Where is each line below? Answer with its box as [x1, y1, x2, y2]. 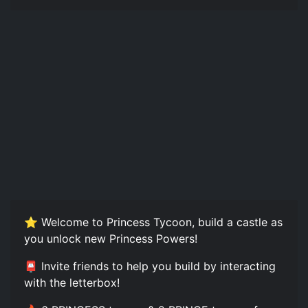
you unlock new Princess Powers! [24, 231, 197, 245]
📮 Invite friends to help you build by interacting [24, 258, 276, 273]
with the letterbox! [24, 275, 120, 289]
